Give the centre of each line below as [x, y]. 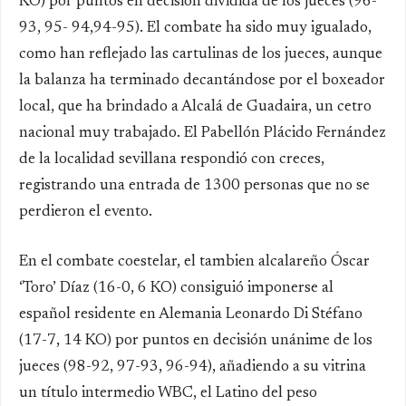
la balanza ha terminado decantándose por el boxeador [202, 81]
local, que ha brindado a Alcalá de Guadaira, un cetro [195, 107]
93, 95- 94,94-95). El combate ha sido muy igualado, [195, 28]
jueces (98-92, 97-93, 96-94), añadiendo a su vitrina [193, 367]
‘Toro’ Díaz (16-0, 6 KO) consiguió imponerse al [176, 288]
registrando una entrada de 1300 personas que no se [194, 186]
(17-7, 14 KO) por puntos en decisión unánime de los [196, 341]
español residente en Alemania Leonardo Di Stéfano [191, 314]
